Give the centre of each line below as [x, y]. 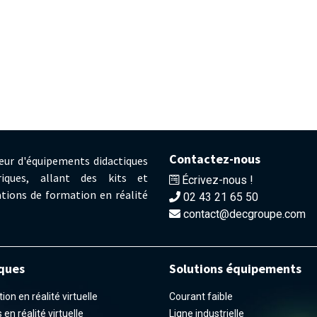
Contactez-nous [215, 159]
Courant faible [201, 296]
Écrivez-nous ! [218, 180]
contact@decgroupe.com [244, 214]
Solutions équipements [235, 268]
